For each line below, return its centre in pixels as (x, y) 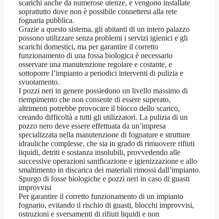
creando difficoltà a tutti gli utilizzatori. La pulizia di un (103, 117)
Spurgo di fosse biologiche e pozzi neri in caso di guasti (104, 179)
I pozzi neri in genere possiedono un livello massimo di (103, 91)
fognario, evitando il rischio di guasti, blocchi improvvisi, (106, 205)
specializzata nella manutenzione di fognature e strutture (104, 135)
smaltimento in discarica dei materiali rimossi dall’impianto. (109, 170)
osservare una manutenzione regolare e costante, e (95, 65)
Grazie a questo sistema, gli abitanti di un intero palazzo (104, 29)
